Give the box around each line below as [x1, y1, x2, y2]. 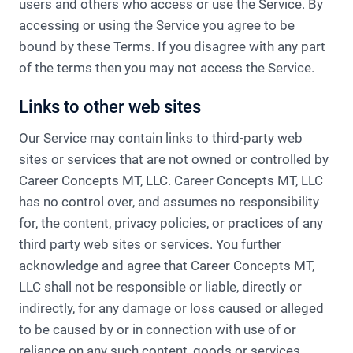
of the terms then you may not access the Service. [19, 60, 314, 76]
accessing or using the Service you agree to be [19, 17, 295, 33]
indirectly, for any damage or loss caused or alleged [19, 300, 324, 316]
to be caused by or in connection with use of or [19, 321, 296, 337]
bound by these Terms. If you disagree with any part [19, 39, 325, 54]
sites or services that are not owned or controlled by [19, 151, 329, 167]
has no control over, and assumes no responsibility [19, 194, 319, 210]
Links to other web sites [19, 97, 201, 117]
